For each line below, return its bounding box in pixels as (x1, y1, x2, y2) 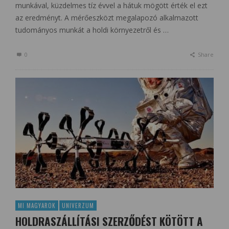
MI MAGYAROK (18, 201, 56, 210)
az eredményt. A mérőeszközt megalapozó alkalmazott (15, 13, 198, 23)
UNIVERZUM (62, 201, 94, 210)
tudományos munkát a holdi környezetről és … (15, 25, 169, 35)
